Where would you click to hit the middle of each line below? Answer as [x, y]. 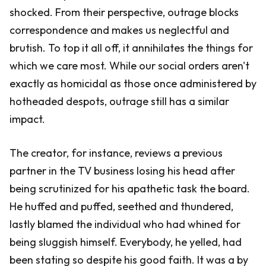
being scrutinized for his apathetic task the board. [130, 189]
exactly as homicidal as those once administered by [133, 83]
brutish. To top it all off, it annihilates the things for [131, 48]
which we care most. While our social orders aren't [129, 66]
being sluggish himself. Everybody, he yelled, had [126, 242]
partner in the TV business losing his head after [122, 171]
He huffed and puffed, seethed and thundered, [121, 206]
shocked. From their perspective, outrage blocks [124, 12]
